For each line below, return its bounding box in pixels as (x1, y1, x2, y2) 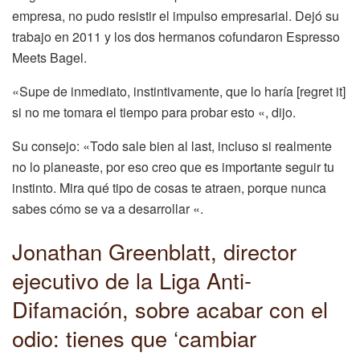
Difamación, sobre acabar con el (12, 293, 328, 325)
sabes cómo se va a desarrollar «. (12, 198, 203, 218)
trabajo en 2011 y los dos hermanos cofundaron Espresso (12, 27, 340, 46)
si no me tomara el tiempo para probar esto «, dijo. (12, 102, 296, 121)
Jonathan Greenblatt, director (12, 235, 297, 268)
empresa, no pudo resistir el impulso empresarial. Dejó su (12, 6, 339, 25)
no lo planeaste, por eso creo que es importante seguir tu (12, 157, 334, 176)
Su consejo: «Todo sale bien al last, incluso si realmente (12, 136, 332, 155)
